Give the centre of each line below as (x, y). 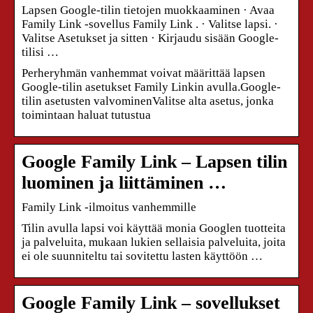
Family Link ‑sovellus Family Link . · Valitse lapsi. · (150, 24)
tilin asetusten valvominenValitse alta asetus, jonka (148, 101)
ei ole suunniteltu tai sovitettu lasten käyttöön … (142, 256)
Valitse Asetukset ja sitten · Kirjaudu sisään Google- (150, 38)
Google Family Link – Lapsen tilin (154, 161)
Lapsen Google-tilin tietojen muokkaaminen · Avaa (148, 10)
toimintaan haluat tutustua (86, 115)
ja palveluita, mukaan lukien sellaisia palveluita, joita (154, 242)
